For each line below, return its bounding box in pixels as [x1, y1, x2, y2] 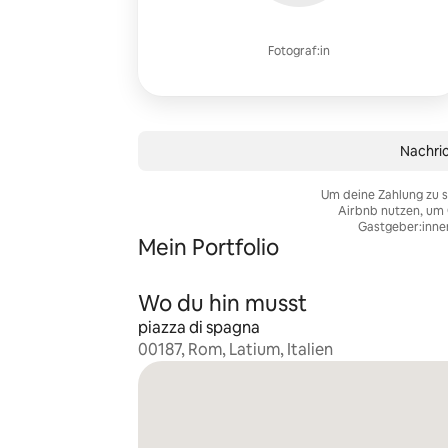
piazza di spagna [137, 317, 260, 338]
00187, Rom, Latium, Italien [137, 339, 333, 360]
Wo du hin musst [137, 289, 307, 318]
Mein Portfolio [137, 233, 279, 262]
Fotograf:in [267, 43, 330, 59]
